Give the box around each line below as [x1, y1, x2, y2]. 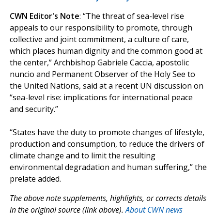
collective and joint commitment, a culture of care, [10, 34, 189, 45]
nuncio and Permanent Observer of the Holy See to [10, 69, 195, 80]
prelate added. [10, 173, 61, 185]
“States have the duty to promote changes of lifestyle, [10, 127, 204, 138]
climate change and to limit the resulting [10, 150, 155, 161]
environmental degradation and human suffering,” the [10, 162, 207, 173]
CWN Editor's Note [10, 11, 79, 22]
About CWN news [125, 204, 183, 216]
